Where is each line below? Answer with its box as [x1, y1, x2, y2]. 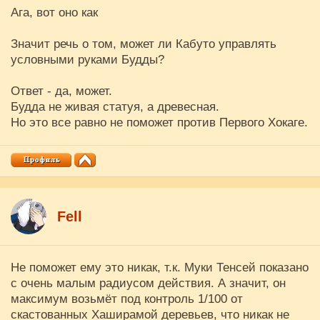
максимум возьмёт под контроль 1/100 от [11, 292, 243, 306]
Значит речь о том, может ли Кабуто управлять [11, 37, 276, 51]
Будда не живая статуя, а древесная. [11, 100, 219, 114]
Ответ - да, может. [11, 84, 112, 98]
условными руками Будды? [11, 53, 164, 66]
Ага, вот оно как [11, 6, 98, 19]
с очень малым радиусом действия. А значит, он [11, 276, 286, 290]
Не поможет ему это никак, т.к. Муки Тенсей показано [11, 261, 309, 274]
